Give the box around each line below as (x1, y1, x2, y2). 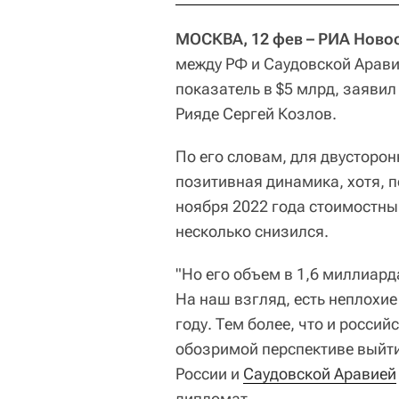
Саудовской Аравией (243, 363, 396, 383)
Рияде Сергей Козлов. (175, 103, 337, 123)
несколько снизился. (175, 221, 329, 240)
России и (175, 363, 243, 383)
